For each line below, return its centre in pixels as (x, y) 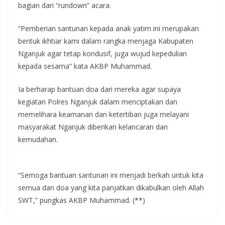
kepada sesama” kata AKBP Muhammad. (85, 66)
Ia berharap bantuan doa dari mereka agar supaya (99, 89)
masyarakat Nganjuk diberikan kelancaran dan (93, 127)
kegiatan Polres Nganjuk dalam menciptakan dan (98, 101)
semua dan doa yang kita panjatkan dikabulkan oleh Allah (111, 187)
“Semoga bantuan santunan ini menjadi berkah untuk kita (111, 175)
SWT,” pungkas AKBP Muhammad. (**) (82, 200)
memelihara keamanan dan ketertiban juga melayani (103, 114)
